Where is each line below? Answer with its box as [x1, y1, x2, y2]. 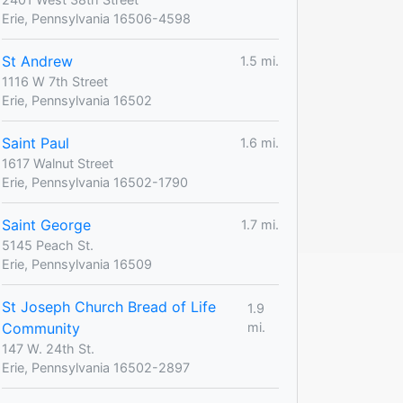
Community [2, 318, 80, 337]
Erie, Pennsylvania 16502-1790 [2, 174, 188, 190]
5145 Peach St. [2, 237, 94, 253]
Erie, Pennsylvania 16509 [2, 255, 152, 272]
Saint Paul [2, 133, 69, 152]
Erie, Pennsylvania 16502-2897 [2, 359, 190, 375]
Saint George [2, 215, 91, 234]
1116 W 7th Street [2, 73, 108, 89]
